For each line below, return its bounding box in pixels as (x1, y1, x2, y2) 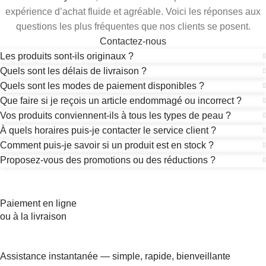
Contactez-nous (100, 36, 166, 46)
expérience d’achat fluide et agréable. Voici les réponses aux (5, 7, 261, 17)
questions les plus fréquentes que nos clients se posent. (15, 21, 251, 31)
